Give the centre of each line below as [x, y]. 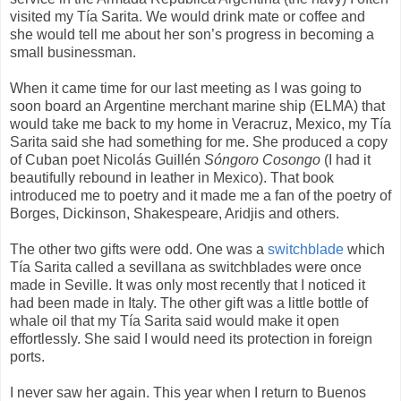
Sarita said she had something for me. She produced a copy [199, 142]
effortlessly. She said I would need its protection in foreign [191, 339]
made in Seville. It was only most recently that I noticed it [188, 286]
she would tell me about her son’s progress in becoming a [192, 35]
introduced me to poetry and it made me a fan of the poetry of [200, 196]
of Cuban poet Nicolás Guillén [107, 160]
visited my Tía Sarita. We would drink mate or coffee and [188, 17]
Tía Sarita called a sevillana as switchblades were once [186, 268]
